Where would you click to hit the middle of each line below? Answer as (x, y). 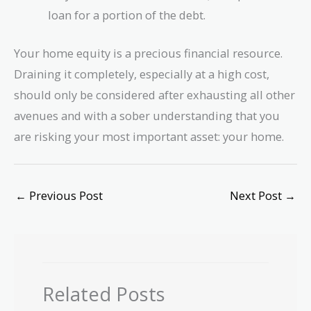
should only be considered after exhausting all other (154, 94)
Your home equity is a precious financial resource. (148, 53)
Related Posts (104, 294)
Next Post (257, 195)
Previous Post (65, 195)
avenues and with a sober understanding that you (147, 115)
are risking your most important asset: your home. (149, 136)
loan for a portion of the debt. (127, 15)
